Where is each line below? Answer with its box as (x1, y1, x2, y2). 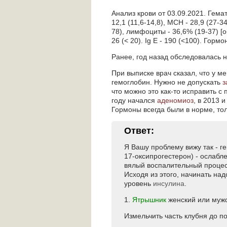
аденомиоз (157, 96, 194, 104)
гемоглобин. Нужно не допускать (111, 78, 222, 86)
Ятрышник (132, 196, 166, 204)
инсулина (153, 179, 184, 187)
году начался (111, 96, 157, 104)
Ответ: (124, 126, 154, 136)
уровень (124, 179, 153, 187)
